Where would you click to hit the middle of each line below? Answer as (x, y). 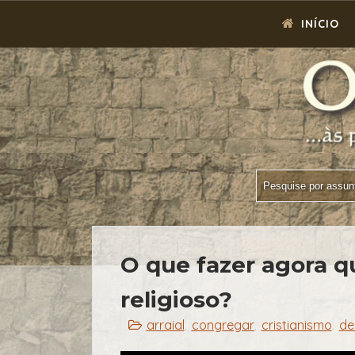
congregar (223, 324)
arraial (165, 324)
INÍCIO (318, 24)
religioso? (176, 299)
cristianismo (296, 324)
